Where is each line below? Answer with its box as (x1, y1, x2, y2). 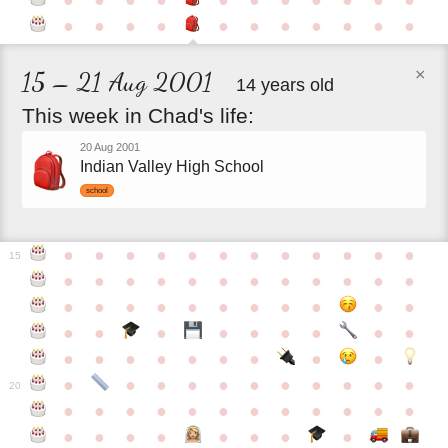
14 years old (236, 74, 335, 95)
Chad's (148, 103, 215, 127)
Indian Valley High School (80, 157, 265, 175)
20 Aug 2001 (80, 140, 141, 153)
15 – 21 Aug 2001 (22, 65, 214, 97)
